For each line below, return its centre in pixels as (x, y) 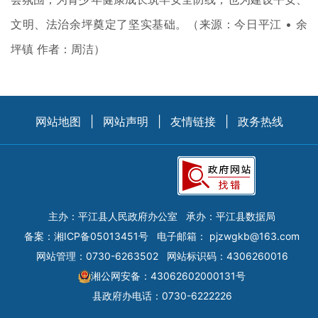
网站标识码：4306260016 (227, 256)
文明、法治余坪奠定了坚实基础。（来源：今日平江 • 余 (159, 24)
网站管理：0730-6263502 (97, 256)
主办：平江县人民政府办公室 (113, 216)
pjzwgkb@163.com (254, 236)
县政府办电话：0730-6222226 (162, 295)
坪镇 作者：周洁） (58, 49)
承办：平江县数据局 (231, 216)
